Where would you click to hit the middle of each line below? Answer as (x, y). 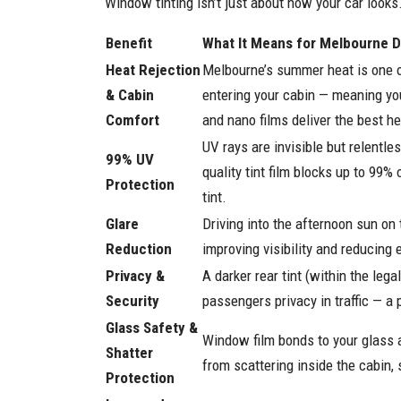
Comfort (132, 120)
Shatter (129, 353)
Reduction (139, 249)
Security (132, 301)
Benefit (129, 43)
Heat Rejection (153, 70)
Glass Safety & (152, 328)
